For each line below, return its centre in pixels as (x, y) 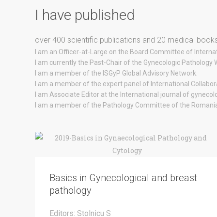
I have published (85, 15)
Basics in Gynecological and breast (123, 178)
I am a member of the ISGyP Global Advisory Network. (116, 73)
